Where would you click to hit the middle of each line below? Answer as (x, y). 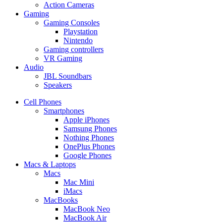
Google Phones (87, 155)
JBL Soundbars (68, 76)
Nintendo (78, 40)
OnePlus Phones (89, 146)
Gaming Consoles (72, 22)
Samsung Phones (90, 128)
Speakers (58, 85)
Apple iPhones (86, 119)
